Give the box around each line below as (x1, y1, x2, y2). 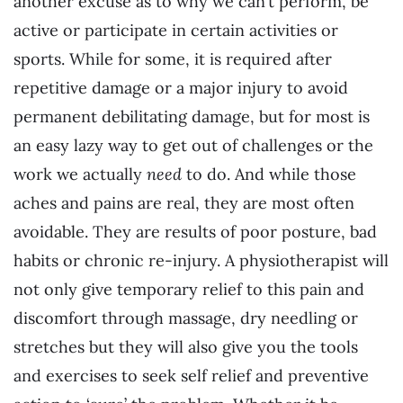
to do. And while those (182, 163, 356, 184)
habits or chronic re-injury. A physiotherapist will (13, 249, 389, 271)
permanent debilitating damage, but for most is (13, 105, 370, 127)
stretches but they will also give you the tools (13, 336, 358, 357)
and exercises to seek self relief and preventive (13, 364, 369, 386)
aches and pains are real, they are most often (13, 192, 354, 213)
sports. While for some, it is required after (13, 48, 332, 69)
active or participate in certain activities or (13, 19, 338, 40)
